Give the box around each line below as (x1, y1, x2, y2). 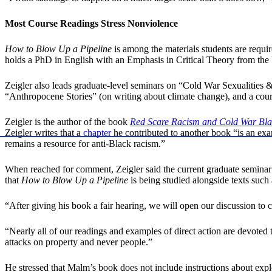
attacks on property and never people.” (5, 237, 152, 248)
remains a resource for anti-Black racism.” (5, 138, 165, 149)
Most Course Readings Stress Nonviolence (5, 18, 178, 29)
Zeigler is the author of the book (5, 117, 130, 127)
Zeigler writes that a (5, 127, 83, 138)
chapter (83, 127, 111, 138)
